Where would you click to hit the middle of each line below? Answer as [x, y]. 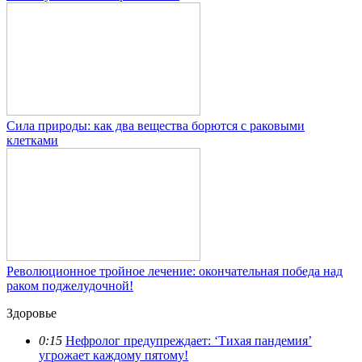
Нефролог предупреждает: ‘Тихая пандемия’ [189, 341]
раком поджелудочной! [70, 286]
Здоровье [32, 314]
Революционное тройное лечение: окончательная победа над [175, 271]
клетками [32, 141]
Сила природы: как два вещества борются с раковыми [156, 126]
